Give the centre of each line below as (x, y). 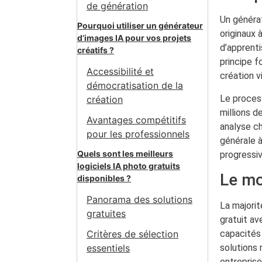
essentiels (108, 248)
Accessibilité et (120, 71)
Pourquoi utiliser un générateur (140, 25)
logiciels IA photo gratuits (129, 166)
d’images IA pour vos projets (134, 37)
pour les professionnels (138, 134)
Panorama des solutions (139, 200)
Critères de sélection (132, 234)
